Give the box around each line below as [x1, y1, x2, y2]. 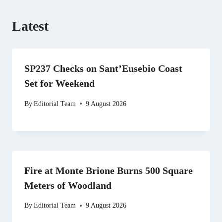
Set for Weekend [24, 78, 95, 89]
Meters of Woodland [24, 179, 111, 191]
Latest [12, 18, 49, 34]
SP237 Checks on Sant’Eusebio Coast [24, 63, 182, 74]
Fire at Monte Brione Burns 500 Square [24, 165, 193, 176]
